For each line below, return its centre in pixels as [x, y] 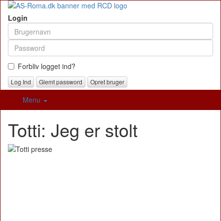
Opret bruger [107, 82]
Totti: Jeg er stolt [73, 130]
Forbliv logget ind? [47, 66]
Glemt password [61, 82]
